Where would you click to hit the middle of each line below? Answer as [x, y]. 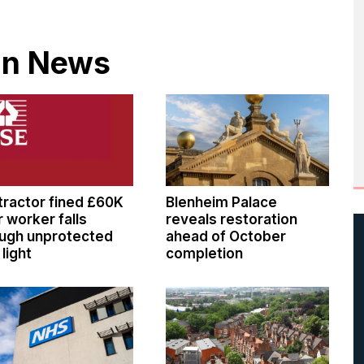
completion [205, 254]
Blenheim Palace [222, 203]
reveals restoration [232, 220]
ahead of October [226, 237]
